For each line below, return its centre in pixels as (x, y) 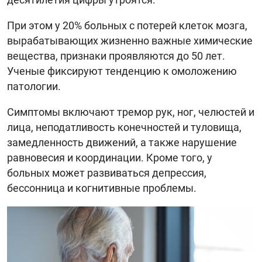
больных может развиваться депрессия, (107, 173)
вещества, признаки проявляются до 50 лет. (116, 56)
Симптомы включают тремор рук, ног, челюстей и (131, 112)
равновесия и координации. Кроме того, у (110, 157)
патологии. (34, 86)
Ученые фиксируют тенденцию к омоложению (122, 71)
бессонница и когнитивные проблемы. (102, 188)
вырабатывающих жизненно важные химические (130, 40)
